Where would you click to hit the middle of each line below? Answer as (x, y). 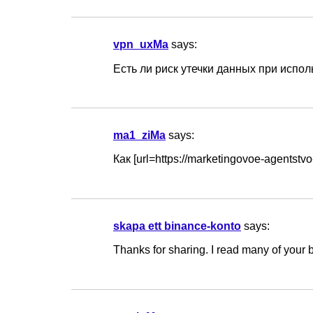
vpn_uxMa (141, 44)
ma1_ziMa (139, 135)
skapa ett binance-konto (177, 225)
